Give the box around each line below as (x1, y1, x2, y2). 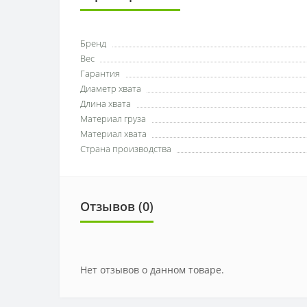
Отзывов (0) (80, 198, 153, 214)
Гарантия (80, 67, 120, 79)
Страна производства (80, 143, 171, 155)
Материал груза (80, 112, 146, 125)
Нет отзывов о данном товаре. (80, 263, 224, 276)
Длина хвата (80, 97, 131, 110)
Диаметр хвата (80, 82, 141, 95)
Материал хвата (80, 127, 147, 140)
